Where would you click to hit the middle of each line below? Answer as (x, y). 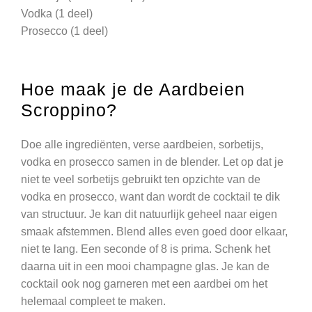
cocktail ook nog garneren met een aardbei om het (144, 283)
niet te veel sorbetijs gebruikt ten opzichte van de (141, 179)
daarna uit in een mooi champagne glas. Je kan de (145, 266)
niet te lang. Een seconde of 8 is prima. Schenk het (146, 249)
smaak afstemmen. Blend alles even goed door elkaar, (154, 231)
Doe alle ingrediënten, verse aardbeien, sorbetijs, (142, 144)
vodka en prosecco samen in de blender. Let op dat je (152, 162)
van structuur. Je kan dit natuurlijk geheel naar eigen (149, 214)
